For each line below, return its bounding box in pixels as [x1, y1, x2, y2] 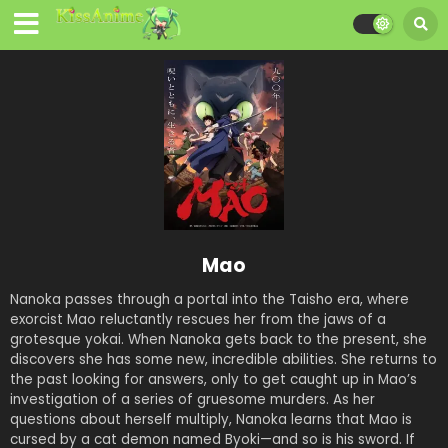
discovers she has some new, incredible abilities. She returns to [10, 349, 437, 369]
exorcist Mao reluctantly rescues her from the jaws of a [10, 309, 386, 329]
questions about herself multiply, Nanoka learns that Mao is [10, 409, 412, 429]
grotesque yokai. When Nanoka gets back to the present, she [10, 329, 427, 349]
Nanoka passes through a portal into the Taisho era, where [10, 289, 409, 309]
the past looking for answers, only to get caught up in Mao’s [10, 369, 417, 389]
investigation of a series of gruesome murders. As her [10, 389, 375, 409]
